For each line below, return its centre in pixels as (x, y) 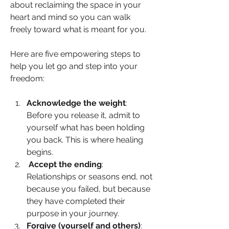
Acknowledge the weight (76, 103)
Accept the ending (65, 164)
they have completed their (76, 201)
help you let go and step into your (74, 66)
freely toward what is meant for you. (78, 29)
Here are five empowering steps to (75, 54)
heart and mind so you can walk (70, 17)
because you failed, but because (88, 189)
